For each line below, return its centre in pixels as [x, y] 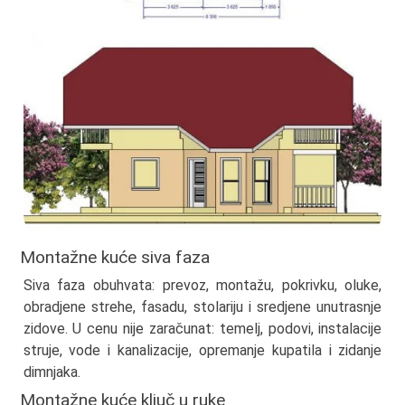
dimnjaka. [52, 372]
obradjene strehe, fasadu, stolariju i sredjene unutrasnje [202, 306]
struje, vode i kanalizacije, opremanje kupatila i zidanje [202, 350]
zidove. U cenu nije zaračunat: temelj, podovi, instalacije [202, 328]
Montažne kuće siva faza [115, 258]
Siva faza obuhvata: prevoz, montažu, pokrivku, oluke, [202, 285]
